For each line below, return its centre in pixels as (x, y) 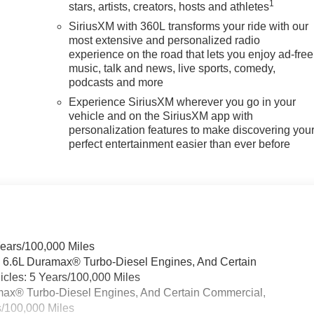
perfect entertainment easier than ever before (180, 144)
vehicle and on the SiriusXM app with (161, 116)
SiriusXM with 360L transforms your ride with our (189, 26)
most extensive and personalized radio (165, 40)
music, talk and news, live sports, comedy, (172, 68)
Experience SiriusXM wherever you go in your (183, 102)
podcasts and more (116, 82)
